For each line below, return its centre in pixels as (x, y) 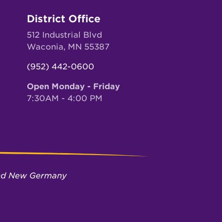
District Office (63, 19)
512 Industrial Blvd (64, 35)
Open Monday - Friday (73, 86)
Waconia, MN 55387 (68, 47)
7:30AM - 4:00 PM (64, 98)
